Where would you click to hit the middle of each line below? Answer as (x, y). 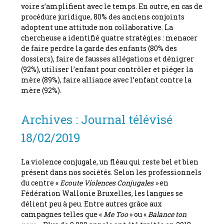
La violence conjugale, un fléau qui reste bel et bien (110, 161)
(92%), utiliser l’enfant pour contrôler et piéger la (107, 69)
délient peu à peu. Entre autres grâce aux (92, 203)
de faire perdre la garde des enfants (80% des (99, 48)
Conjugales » (138, 182)
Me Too (116, 214)
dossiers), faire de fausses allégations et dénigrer (108, 58)
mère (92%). (41, 90)
